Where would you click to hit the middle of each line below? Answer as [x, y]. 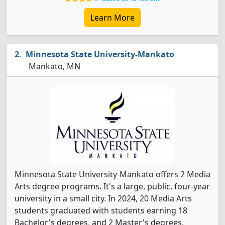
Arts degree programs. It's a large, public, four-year [112, 186]
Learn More [113, 18]
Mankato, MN [53, 66]
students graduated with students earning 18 [101, 210]
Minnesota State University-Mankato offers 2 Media [113, 174]
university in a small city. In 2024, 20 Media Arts [103, 198]
